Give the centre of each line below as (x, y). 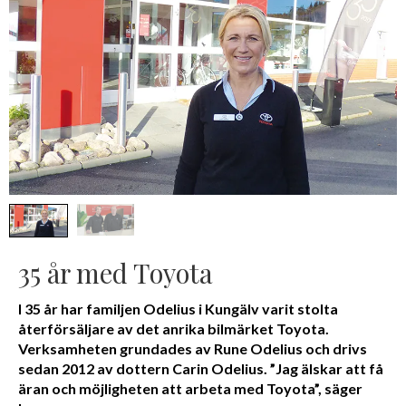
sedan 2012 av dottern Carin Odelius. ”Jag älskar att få (201, 368)
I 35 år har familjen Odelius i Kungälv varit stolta (178, 308)
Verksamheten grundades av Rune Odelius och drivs (193, 348)
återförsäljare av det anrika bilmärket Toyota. (174, 328)
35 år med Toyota (116, 272)
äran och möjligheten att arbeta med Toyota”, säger (190, 388)
